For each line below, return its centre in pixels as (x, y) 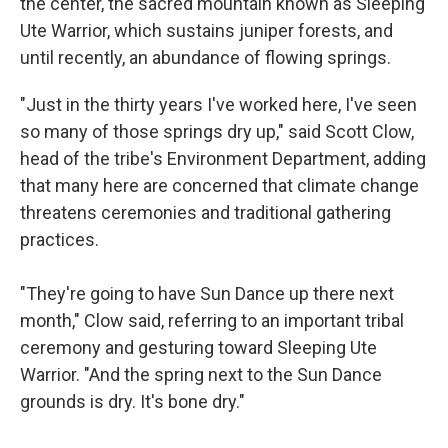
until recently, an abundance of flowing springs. (205, 57)
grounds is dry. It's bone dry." (132, 401)
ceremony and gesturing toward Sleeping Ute (198, 347)
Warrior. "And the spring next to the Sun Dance (201, 374)
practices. (59, 239)
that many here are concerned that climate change (219, 185)
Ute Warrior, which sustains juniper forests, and (206, 30)
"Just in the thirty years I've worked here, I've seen (218, 104)
